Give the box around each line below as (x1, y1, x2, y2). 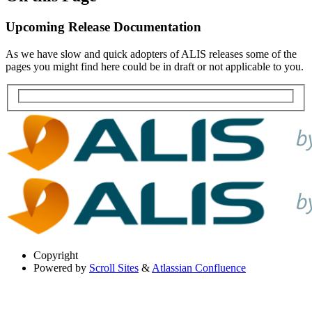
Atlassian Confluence (152, 261, 246, 274)
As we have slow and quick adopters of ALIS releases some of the (6, 47, 297, 60)
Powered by (33, 261, 86, 274)
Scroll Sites (89, 261, 139, 274)
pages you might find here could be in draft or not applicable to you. (6, 60, 304, 72)
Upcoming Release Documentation (6, 19, 201, 34)
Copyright (33, 249, 78, 261)
